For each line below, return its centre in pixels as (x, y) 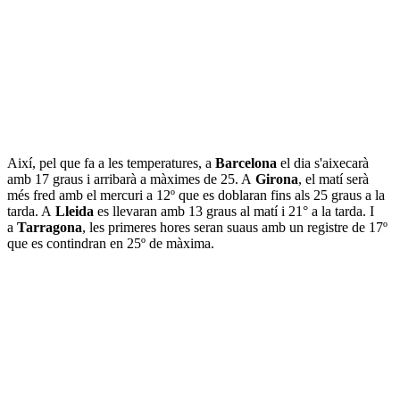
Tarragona (50, 227)
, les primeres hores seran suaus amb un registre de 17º (235, 227)
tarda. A (31, 211)
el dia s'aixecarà (325, 162)
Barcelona (248, 162)
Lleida (76, 211)
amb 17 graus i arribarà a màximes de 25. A (131, 179)
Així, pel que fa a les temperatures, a (111, 162)
